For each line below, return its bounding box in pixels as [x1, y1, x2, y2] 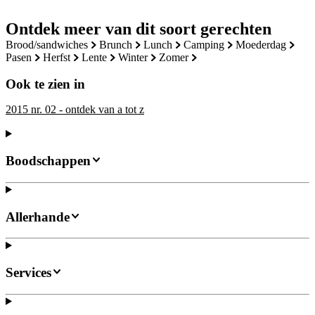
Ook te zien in [6, 77, 85, 92]
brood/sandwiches [13, 38, 88, 51]
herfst [51, 51, 70, 63]
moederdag [245, 38, 286, 51]
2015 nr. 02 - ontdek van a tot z [6, 103, 144, 116]
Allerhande [6, 209, 70, 224]
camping [191, 38, 224, 51]
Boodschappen [6, 153, 91, 169]
